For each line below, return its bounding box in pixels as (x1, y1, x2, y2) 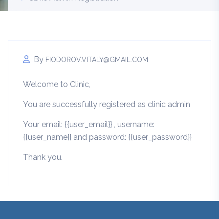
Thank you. (23, 153, 63, 162)
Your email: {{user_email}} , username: (23, 120, 154, 130)
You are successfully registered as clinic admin (23, 100, 190, 109)
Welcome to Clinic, (23, 80, 90, 89)
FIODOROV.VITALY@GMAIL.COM (45, 56, 148, 64)
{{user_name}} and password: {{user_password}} (23, 132, 192, 142)
